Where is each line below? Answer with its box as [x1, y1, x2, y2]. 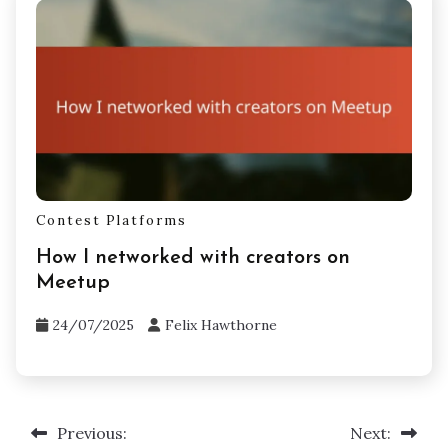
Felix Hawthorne [165, 315, 277, 334]
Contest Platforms [36, 211, 187, 229]
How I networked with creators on [36, 247, 350, 268]
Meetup [36, 272, 110, 293]
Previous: [57, 422, 127, 443]
